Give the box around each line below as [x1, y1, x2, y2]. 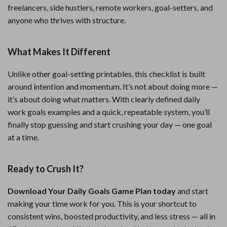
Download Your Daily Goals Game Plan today [8, 186, 176, 196]
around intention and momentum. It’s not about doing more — [8, 82, 218, 91]
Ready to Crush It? [8, 163, 84, 174]
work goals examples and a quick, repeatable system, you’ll [8, 107, 210, 117]
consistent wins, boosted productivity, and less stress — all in [8, 211, 215, 221]
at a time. [8, 132, 39, 142]
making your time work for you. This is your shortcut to [8, 199, 197, 208]
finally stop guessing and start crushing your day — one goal [8, 120, 212, 129]
